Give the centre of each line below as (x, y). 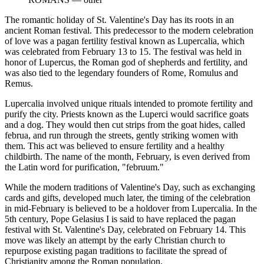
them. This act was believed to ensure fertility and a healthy (115, 146)
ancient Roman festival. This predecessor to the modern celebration (129, 30)
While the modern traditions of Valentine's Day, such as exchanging (130, 187)
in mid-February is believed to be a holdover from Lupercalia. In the (131, 208)
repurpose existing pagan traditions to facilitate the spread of (116, 250)
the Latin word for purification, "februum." (84, 167)
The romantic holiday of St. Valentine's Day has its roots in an (119, 19)
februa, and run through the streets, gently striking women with (121, 135)
